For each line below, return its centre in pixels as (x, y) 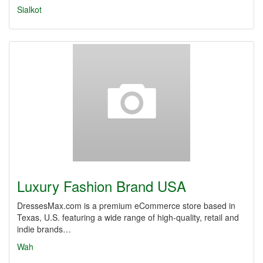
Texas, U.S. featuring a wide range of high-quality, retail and (128, 217)
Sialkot (29, 9)
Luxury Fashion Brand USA (102, 186)
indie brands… (44, 229)
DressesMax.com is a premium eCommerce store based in (126, 205)
